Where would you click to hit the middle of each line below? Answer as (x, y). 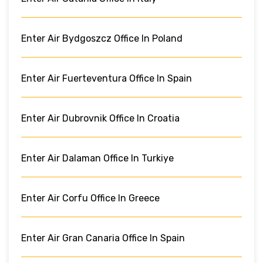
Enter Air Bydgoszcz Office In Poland (102, 38)
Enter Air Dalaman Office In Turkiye (97, 158)
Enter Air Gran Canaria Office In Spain (103, 238)
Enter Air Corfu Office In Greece (90, 198)
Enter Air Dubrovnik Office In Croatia (100, 118)
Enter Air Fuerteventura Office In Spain (107, 78)
